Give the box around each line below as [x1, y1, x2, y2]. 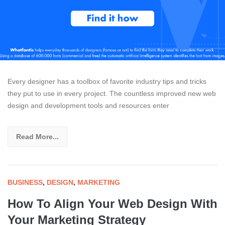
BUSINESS [8, 178, 43, 186]
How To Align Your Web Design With [8, 196, 217, 210]
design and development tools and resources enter [8, 101, 169, 109]
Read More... [16, 132, 59, 141]
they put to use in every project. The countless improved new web [8, 89, 216, 97]
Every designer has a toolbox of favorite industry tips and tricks [8, 77, 206, 85]
